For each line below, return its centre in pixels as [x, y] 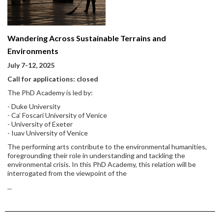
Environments [33, 51]
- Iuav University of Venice [48, 133]
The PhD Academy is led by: [50, 93]
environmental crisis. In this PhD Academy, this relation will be [102, 164]
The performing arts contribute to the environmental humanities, [107, 147]
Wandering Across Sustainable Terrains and [87, 38]
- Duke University [34, 106]
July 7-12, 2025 [31, 65]
